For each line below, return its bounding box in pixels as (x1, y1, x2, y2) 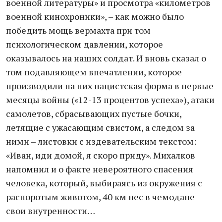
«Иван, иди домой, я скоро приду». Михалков (6, 149, 195, 161)
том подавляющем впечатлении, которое (6, 66, 182, 78)
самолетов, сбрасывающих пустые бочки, (6, 108, 181, 119)
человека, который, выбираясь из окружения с (6, 177, 202, 189)
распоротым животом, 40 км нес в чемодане (6, 191, 195, 203)
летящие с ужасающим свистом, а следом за (6, 121, 195, 133)
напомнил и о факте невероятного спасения (6, 163, 193, 175)
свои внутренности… (6, 205, 95, 217)
